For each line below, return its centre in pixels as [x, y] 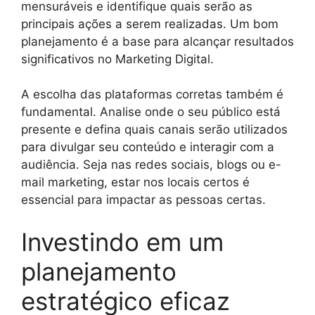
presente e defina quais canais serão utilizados [154, 129]
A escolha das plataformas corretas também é [152, 94]
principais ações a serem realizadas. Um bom [150, 24]
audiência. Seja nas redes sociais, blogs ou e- [151, 165]
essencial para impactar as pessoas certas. [143, 200]
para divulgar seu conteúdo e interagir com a [148, 147]
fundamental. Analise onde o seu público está [151, 112]
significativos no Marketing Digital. [117, 59]
